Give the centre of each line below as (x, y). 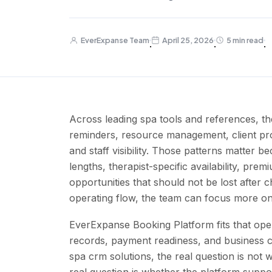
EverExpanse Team (115, 40)
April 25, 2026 (188, 40)
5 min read (245, 40)
